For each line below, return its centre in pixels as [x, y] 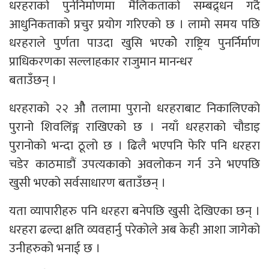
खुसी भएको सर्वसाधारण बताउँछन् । [87, 183]
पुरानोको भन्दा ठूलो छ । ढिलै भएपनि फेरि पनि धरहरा [134, 145]
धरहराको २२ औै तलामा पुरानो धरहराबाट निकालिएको [134, 108]
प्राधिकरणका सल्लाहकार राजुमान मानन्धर [101, 61]
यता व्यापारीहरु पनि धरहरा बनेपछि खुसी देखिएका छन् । [134, 211]
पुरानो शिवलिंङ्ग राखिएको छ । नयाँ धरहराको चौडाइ [134, 127]
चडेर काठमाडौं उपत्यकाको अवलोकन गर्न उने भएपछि [134, 164]
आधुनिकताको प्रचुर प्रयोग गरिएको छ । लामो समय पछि [134, 24]
